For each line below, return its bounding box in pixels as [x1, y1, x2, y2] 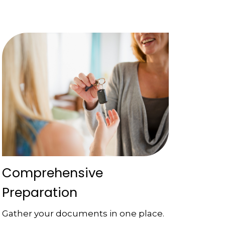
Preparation [2, 183, 77, 201]
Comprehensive [2, 163, 103, 182]
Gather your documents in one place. [2, 208, 164, 218]
